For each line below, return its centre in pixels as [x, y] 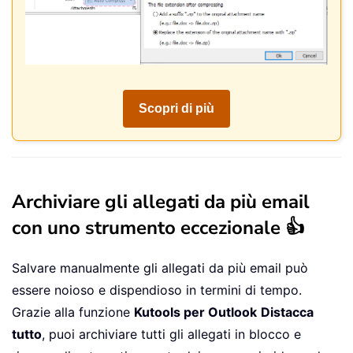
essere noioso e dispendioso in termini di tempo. [157, 290]
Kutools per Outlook [195, 312]
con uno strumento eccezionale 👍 [158, 228]
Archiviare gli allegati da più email [161, 202]
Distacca [287, 312]
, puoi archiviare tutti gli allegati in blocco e [171, 334]
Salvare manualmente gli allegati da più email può [160, 268]
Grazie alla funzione [73, 312]
